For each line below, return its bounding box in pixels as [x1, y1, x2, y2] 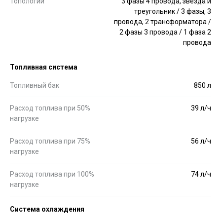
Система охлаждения [10, 205, 84, 213]
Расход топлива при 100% [10, 170, 94, 178]
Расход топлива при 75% [10, 137, 90, 145]
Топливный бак [10, 81, 59, 89]
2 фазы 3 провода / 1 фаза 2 [119, 28, 211, 36]
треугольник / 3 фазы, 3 [134, 7, 211, 15]
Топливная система [10, 63, 77, 71]
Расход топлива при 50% [10, 104, 90, 112]
